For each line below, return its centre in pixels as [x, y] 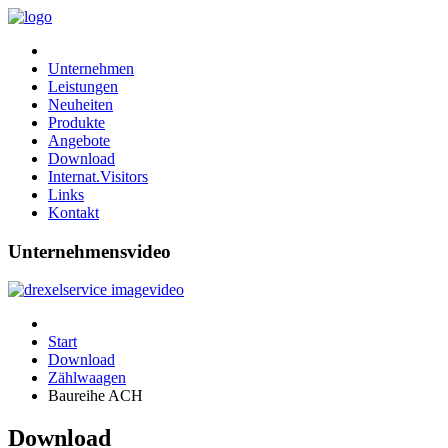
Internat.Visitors [98, 176]
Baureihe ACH [95, 396]
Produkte [76, 122]
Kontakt [73, 212]
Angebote [79, 140]
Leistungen [83, 86]
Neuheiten [80, 104]
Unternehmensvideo [89, 251]
